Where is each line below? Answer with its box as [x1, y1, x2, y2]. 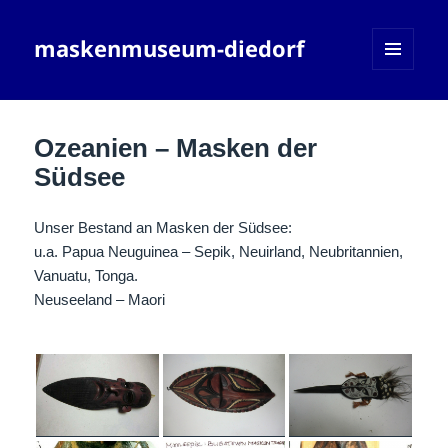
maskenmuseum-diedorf [34, 33, 306, 64]
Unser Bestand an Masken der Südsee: [34, 219, 293, 237]
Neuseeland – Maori [34, 291, 166, 309]
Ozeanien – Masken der [34, 133, 318, 164]
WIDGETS [372, 103, 429, 121]
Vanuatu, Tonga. [34, 267, 139, 285]
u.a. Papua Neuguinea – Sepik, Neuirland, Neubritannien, [34, 243, 404, 261]
